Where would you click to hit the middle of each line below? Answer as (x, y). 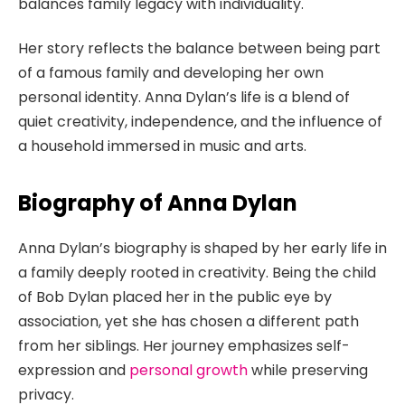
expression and (74, 371)
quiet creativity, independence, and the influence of (200, 122)
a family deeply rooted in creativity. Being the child (197, 273)
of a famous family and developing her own (171, 73)
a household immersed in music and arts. (162, 146)
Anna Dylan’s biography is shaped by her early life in (202, 249)
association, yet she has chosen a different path (188, 322)
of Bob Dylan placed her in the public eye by (175, 297)
